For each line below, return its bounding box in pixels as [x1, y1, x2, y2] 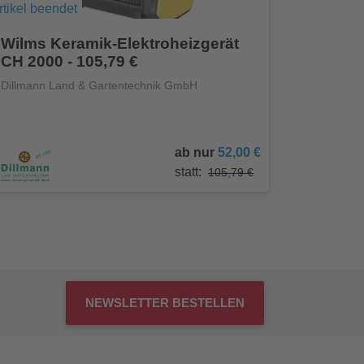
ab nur [175, 145, 218, 160]
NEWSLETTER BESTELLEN [85, 296, 245, 310]
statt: [175, 165, 201, 180]
